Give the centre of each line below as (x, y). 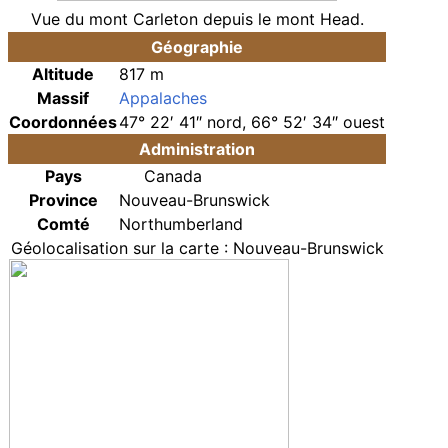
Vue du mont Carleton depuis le (153, 19)
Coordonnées (63, 122)
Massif (63, 98)
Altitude (63, 74)
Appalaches (163, 98)
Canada (173, 176)
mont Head (317, 19)
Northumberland (181, 224)
